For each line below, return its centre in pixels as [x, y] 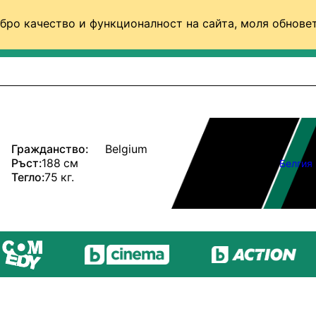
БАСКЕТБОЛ [174, 35]
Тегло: [28, 177]
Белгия [296, 163]
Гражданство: [49, 149]
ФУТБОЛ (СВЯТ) [63, 35]
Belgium [126, 149]
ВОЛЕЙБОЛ [273, 35]
